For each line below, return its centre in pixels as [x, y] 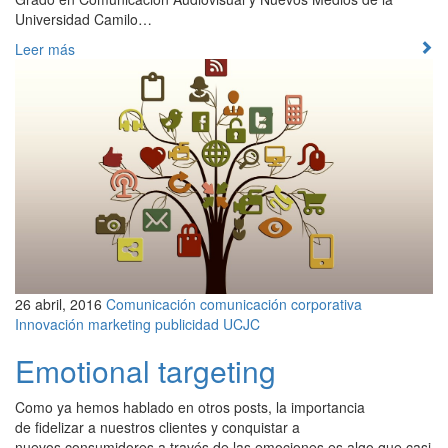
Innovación [49, 323]
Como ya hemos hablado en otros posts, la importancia [190, 406]
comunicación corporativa [281, 303]
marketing [119, 323]
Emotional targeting [145, 370]
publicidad [187, 323]
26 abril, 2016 [58, 303]
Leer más [45, 48]
